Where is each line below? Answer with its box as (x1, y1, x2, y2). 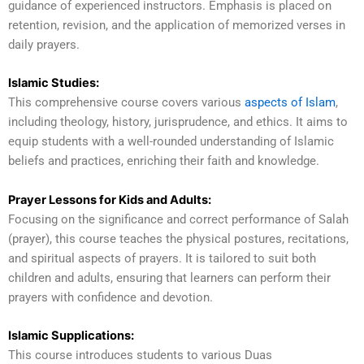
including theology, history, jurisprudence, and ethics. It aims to (8, 115, 348, 130)
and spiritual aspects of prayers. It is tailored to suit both (8, 250, 316, 266)
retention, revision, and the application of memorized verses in (8, 17, 345, 32)
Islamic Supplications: (8, 327, 134, 343)
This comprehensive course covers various (8, 95, 245, 110)
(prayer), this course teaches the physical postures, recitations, (8, 231, 349, 246)
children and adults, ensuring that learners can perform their (8, 270, 331, 285)
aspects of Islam (245, 95, 336, 110)
